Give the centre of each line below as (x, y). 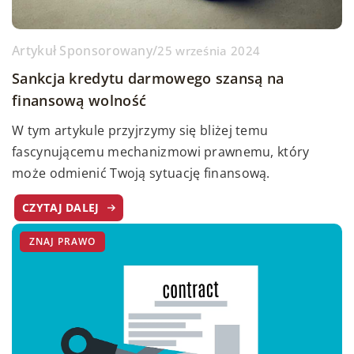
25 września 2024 (209, 50)
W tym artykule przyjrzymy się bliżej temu (140, 130)
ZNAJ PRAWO (62, 241)
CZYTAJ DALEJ (61, 207)
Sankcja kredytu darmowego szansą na (148, 78)
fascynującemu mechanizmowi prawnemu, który (161, 152)
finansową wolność (79, 100)
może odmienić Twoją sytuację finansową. (141, 173)
